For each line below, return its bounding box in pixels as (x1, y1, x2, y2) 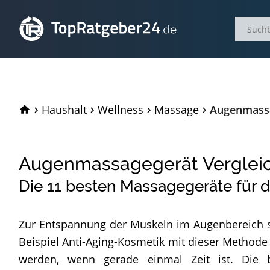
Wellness (98, 102, 143, 117)
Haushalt (42, 102, 87, 117)
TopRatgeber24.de (30, 101, 131, 117)
